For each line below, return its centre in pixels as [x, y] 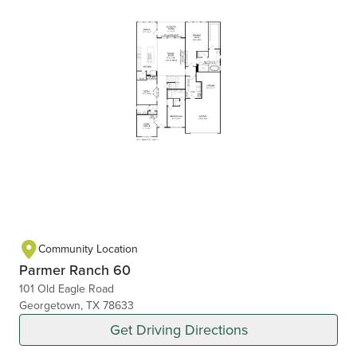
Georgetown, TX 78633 [76, 305]
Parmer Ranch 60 [75, 269]
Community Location [88, 249]
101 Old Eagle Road [67, 288]
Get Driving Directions [178, 329]
